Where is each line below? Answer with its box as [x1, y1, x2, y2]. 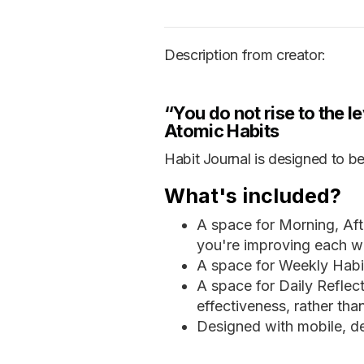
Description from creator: [164, 46, 326, 64]
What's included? [164, 184, 341, 209]
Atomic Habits [164, 120, 279, 142]
